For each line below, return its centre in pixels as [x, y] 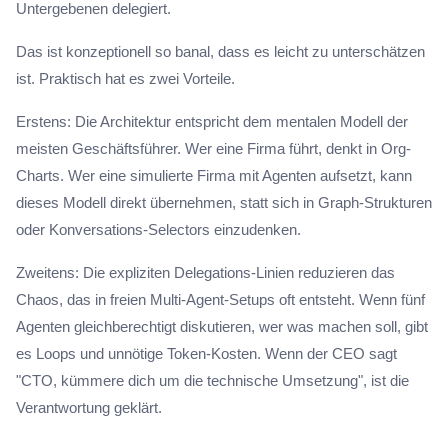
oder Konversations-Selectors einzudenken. [158, 229]
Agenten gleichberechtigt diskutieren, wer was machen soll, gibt [222, 326]
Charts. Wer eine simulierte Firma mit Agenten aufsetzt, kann [214, 175]
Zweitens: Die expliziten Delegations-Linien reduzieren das [205, 272]
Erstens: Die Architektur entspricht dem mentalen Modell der [212, 121]
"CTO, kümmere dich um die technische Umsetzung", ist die [212, 380]
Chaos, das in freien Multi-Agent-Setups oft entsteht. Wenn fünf [220, 299]
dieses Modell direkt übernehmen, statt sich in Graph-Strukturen [224, 202]
